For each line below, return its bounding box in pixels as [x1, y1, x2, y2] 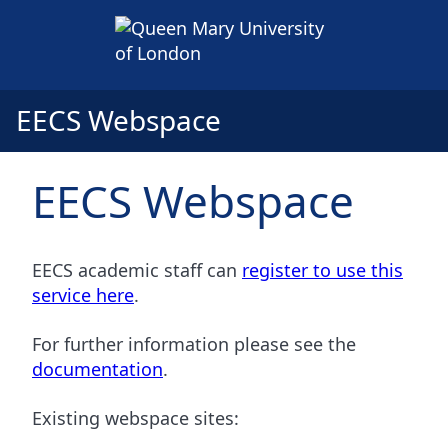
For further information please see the [32, 331, 356, 356]
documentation [32, 356, 163, 381]
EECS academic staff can [32, 257, 242, 282]
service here [32, 282, 134, 307]
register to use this [242, 257, 403, 282]
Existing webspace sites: [32, 405, 239, 430]
